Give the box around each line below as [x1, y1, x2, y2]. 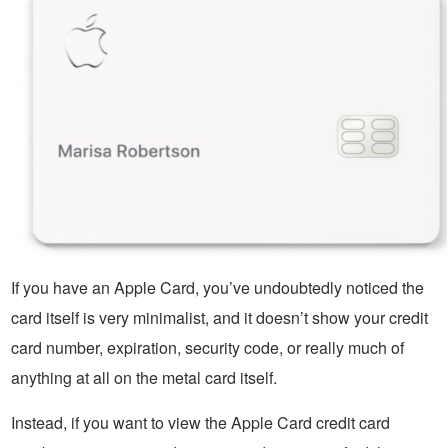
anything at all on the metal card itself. [11, 366, 277, 390]
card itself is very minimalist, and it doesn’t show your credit [11, 306, 428, 330]
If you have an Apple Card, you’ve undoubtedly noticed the [11, 276, 424, 300]
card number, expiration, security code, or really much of [11, 336, 404, 360]
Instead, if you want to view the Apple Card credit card [11, 411, 390, 435]
